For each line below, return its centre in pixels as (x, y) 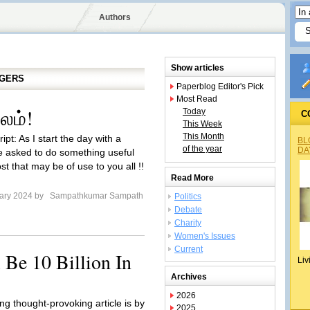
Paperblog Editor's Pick (220, 86)
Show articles (198, 68)
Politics (188, 197)
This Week (202, 124)
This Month (203, 136)
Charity (188, 223)
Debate (188, 210)
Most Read (197, 99)
